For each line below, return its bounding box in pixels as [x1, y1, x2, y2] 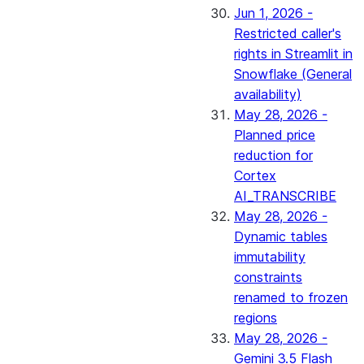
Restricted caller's [234, 25, 341, 41]
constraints [234, 269, 302, 285]
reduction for [234, 147, 313, 163]
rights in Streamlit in [234, 45, 353, 62]
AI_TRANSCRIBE [234, 188, 336, 204]
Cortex [234, 167, 276, 184]
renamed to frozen [234, 289, 348, 305]
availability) [234, 86, 301, 102]
